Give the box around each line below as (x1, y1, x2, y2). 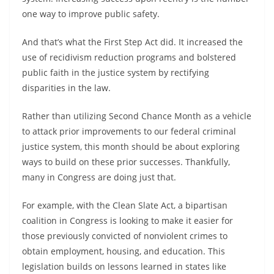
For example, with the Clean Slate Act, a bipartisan (22, 199, 228, 211)
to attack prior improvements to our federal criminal (22, 125, 236, 137)
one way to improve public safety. (22, 8, 160, 20)
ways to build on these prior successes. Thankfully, (22, 156, 230, 168)
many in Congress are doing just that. (22, 171, 176, 183)
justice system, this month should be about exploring (22, 141, 240, 152)
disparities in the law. (22, 82, 111, 94)
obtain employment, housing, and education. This (22, 245, 225, 257)
